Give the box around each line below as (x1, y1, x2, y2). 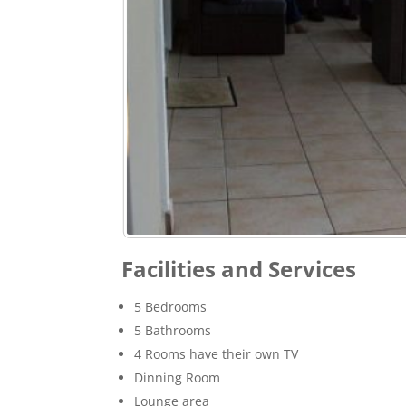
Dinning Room (134, 369, 221, 387)
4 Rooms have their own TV (134, 345, 299, 363)
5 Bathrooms (134, 322, 212, 340)
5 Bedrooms (134, 298, 208, 316)
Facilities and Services (121, 254, 357, 285)
